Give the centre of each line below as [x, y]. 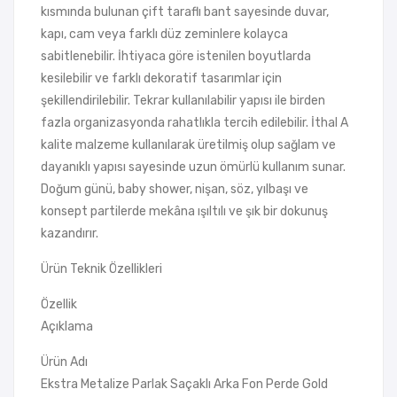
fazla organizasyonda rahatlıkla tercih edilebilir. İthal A [195, 123]
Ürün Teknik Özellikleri [101, 269]
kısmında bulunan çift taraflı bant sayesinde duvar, [185, 12]
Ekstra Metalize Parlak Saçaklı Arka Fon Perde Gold [184, 385]
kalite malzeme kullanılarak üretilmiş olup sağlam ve [188, 145]
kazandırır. [70, 234]
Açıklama [67, 327]
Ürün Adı [64, 362]
